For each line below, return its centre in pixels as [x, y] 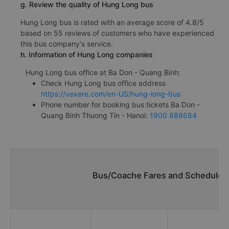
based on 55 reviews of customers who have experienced [117, 33]
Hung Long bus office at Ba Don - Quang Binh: [103, 72]
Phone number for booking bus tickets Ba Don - [120, 104]
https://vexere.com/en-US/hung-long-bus [111, 94]
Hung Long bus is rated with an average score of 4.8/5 [112, 22]
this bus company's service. [67, 43]
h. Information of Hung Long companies [87, 54]
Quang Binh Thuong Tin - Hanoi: [95, 115]
